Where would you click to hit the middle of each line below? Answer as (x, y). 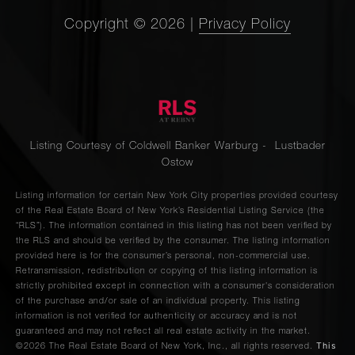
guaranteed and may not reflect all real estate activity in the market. (163, 332)
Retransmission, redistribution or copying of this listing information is (167, 272)
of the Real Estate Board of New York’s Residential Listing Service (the (170, 212)
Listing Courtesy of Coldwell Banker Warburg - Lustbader (177, 147)
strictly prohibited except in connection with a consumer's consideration (176, 287)
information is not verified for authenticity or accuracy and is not (157, 317)
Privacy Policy (245, 26)
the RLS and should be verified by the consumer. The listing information (173, 242)
